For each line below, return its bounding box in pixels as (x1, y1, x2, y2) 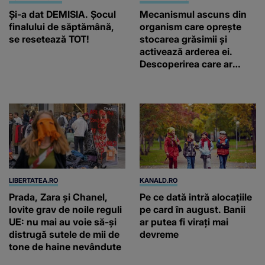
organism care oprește (140, 20, 241, 33)
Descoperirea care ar (140, 57, 232, 70)
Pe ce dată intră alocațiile (140, 191, 252, 203)
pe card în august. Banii (140, 203, 245, 216)
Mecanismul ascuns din (140, 8, 247, 20)
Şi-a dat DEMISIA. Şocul (9, 8, 116, 20)
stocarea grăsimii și (140, 33, 227, 45)
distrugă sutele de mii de (9, 228, 119, 241)
